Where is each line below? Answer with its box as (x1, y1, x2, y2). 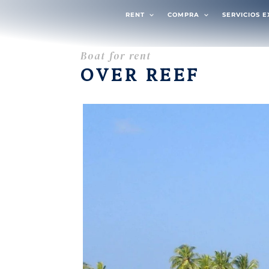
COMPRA (167, 11, 199, 18)
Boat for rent (80, 49, 151, 64)
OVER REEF (80, 62, 200, 86)
